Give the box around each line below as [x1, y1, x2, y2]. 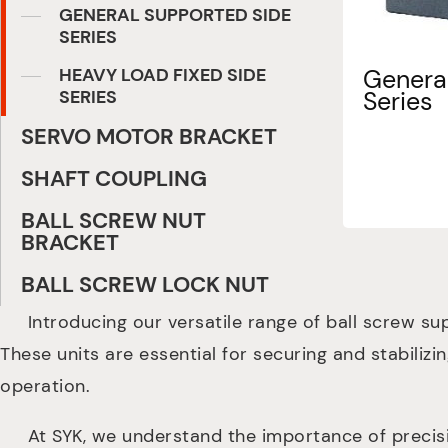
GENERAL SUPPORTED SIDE [59, 3, 291, 28]
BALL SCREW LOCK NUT [21, 270, 269, 300]
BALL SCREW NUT [21, 206, 206, 236]
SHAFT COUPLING [21, 164, 207, 194]
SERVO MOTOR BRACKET [21, 122, 277, 152]
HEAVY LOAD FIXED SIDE [59, 63, 266, 88]
